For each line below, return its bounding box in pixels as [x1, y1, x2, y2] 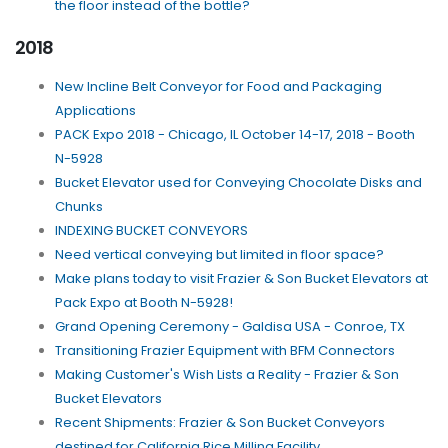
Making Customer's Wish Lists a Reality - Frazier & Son [55, 365, 399, 385]
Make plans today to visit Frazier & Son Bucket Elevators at [55, 269, 428, 289]
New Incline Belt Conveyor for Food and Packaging [55, 77, 382, 97]
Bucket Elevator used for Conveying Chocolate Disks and [55, 173, 422, 193]
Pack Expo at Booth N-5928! [55, 293, 233, 313]
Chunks [55, 197, 103, 217]
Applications [55, 101, 136, 121]
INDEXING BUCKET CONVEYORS [55, 221, 248, 241]
